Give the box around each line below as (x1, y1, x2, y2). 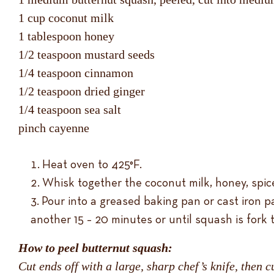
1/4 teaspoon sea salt (18, 103, 121, 116)
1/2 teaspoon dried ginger (18, 84, 145, 98)
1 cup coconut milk (18, 11, 114, 24)
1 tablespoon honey (18, 29, 114, 43)
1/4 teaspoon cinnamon (18, 66, 133, 80)
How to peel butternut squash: (18, 241, 172, 254)
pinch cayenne (18, 121, 89, 135)
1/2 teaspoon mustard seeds (18, 48, 155, 61)
